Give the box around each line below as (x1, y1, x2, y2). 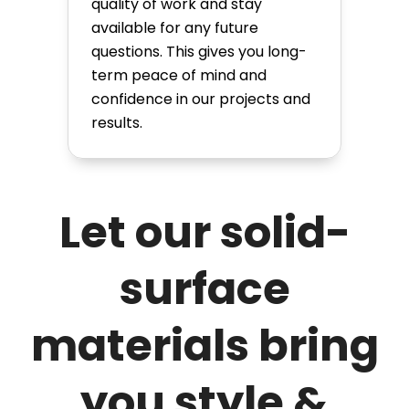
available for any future (91, 17, 258, 39)
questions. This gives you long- (91, 41, 307, 63)
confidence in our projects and (91, 89, 310, 110)
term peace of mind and (91, 65, 267, 87)
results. (91, 112, 142, 134)
